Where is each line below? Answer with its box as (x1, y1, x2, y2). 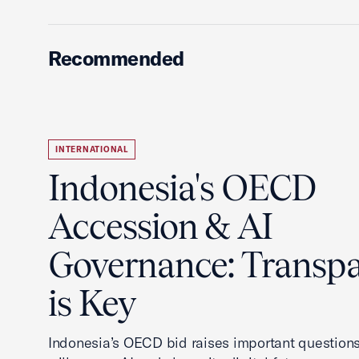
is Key (48, 283, 135, 324)
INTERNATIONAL (55, 144, 128, 155)
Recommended (48, 46, 184, 71)
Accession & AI (48, 206, 273, 247)
